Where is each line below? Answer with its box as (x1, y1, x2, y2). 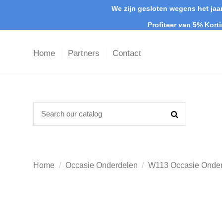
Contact (112, 49, 141, 58)
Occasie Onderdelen (65, 161, 138, 170)
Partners (68, 49, 102, 58)
